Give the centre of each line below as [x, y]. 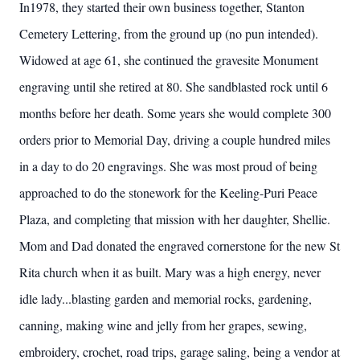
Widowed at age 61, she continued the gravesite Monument [169, 60]
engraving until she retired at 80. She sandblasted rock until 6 [174, 86]
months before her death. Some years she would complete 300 [175, 113]
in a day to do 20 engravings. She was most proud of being [168, 166]
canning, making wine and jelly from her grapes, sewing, [163, 325]
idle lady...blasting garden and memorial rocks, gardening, [166, 299]
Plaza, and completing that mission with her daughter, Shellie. [175, 219]
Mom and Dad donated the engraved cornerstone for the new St [180, 245]
